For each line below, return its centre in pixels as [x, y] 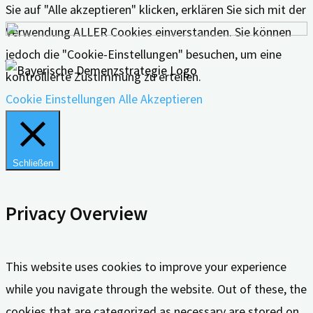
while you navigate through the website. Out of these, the [156, 289]
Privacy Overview [77, 213]
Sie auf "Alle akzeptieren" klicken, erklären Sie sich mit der [156, 10]
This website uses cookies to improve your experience [146, 267]
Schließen [33, 163]
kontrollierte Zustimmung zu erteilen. [103, 77]
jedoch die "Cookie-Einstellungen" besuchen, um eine [144, 54]
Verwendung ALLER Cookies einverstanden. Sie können [148, 32]
